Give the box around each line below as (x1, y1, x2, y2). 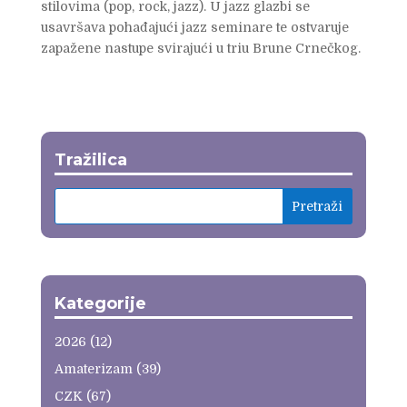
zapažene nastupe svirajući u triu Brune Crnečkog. (40, 40, 361, 55)
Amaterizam (54, 361, 133, 376)
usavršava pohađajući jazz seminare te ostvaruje (40, 19, 349, 35)
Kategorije (54, 293, 146, 313)
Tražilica (54, 149, 127, 170)
